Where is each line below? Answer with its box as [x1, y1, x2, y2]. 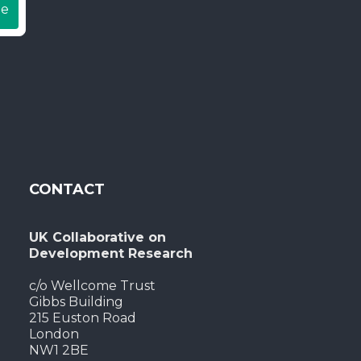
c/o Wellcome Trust [29, 278, 156, 294]
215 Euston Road [29, 310, 137, 326]
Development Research [29, 246, 193, 262]
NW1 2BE [29, 342, 89, 359]
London [29, 326, 80, 342]
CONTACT [29, 180, 106, 199]
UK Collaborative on [29, 230, 167, 246]
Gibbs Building [29, 294, 124, 310]
